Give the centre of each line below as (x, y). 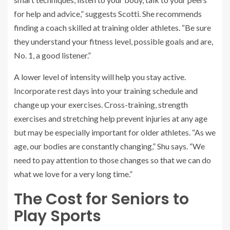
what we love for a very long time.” (73, 174)
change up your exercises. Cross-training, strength (101, 104)
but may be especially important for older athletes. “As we (115, 132)
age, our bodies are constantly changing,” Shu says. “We (109, 146)
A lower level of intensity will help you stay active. (100, 76)
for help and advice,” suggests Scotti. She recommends (108, 13)
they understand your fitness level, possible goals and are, (113, 41)
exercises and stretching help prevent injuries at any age (111, 118)
